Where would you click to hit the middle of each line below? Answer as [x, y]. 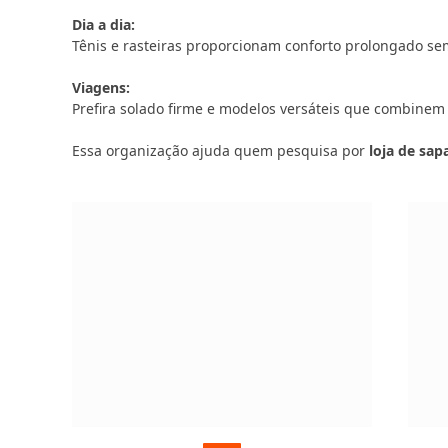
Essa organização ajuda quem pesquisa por [220, 150]
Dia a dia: [103, 24]
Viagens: [101, 87]
